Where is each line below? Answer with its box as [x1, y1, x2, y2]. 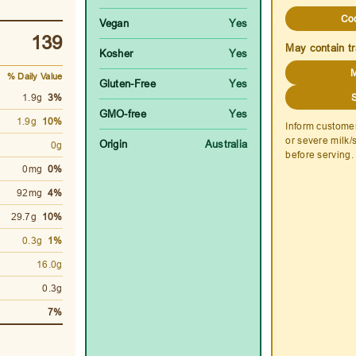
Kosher [99, 47, 133, 60]
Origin [99, 137, 128, 151]
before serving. [285, 149, 354, 161]
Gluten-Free [99, 77, 156, 91]
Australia [204, 137, 248, 151]
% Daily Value [6, 71, 63, 83]
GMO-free [99, 107, 146, 121]
